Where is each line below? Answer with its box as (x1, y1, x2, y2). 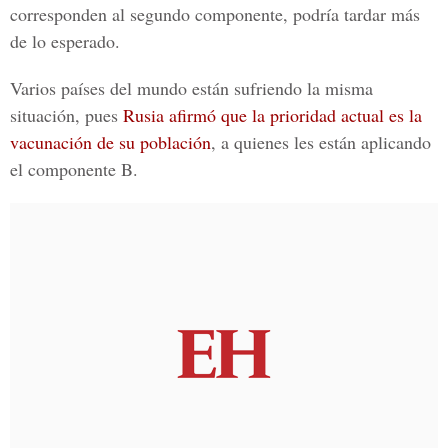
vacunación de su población (10, 130, 211, 154)
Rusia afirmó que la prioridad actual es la (123, 103, 422, 127)
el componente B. (10, 157, 138, 181)
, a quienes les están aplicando (211, 130, 431, 154)
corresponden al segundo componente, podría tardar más (10, 2, 420, 26)
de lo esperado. (10, 29, 120, 53)
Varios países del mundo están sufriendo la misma (10, 76, 373, 100)
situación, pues (10, 103, 123, 127)
